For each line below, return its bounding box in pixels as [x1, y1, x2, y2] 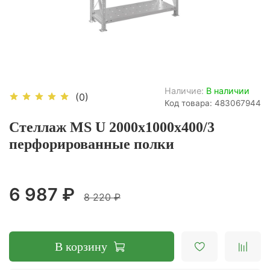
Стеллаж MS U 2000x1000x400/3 [9, 119, 215, 135]
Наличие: [165, 85, 204, 96]
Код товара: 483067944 [165, 98, 261, 108]
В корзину [55, 239, 107, 253]
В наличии [206, 85, 250, 96]
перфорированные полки [9, 136, 174, 152]
